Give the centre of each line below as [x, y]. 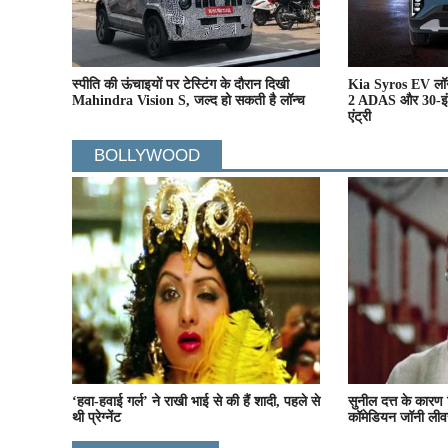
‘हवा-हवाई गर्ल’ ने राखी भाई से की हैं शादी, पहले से [196, 401]
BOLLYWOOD [147, 156]
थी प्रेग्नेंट [96, 417]
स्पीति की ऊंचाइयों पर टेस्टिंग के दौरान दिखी [180, 85]
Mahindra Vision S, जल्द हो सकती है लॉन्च [188, 101]
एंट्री [359, 117]
